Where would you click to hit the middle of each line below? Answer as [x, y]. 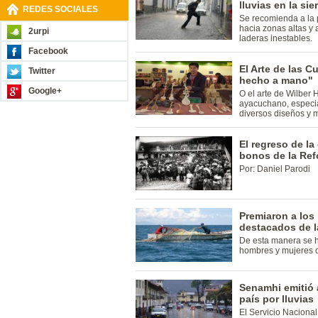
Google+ [45, 91]
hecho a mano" [276, 80]
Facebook [48, 51]
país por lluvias [276, 299]
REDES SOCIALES [60, 9]
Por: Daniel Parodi [275, 169]
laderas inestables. [276, 38]
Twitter [42, 71]
